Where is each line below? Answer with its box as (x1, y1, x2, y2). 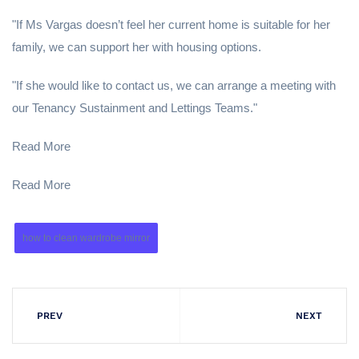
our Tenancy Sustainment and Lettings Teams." (12, 101, 257, 115)
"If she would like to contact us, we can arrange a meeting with (12, 79, 336, 93)
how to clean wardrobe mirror (22, 232, 150, 244)
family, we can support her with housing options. (12, 40, 261, 54)
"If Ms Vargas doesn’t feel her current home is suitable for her (12, 18, 330, 32)
